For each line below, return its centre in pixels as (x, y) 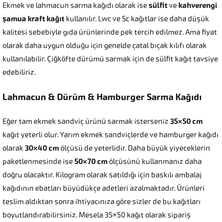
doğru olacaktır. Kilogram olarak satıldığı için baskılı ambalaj (102, 175)
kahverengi (198, 6)
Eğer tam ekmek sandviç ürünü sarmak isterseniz (86, 122)
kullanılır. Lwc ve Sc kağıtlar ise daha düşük (137, 19)
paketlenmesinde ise (38, 162)
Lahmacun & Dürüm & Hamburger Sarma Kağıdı (102, 97)
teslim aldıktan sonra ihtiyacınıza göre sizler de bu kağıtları (102, 202)
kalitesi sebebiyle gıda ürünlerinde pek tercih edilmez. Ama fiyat (110, 32)
